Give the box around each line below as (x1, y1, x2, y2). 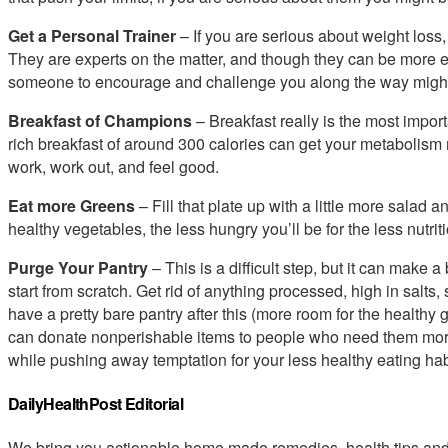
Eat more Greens (8, 193, 135, 217)
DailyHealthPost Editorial (8, 392, 183, 416)
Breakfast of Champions (8, 108, 192, 132)
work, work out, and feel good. (8, 154, 219, 178)
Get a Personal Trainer (8, 23, 176, 47)
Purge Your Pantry (8, 255, 148, 279)
